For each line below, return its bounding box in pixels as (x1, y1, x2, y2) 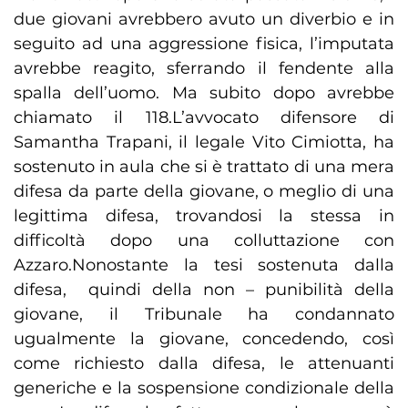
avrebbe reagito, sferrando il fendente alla (14, 58, 394, 79)
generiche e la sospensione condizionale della (14, 378, 394, 399)
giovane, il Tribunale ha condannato (14, 304, 394, 325)
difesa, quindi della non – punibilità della (14, 280, 394, 301)
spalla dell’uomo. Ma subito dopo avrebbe (14, 83, 394, 104)
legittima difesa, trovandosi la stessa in (14, 206, 394, 227)
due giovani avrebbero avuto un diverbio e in (14, 9, 394, 30)
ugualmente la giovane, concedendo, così (14, 329, 394, 350)
